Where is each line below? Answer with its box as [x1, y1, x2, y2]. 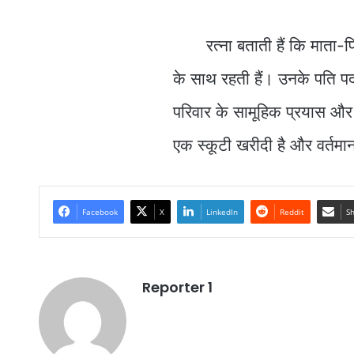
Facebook [81, 205, 118, 217]
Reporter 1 [141, 277, 213, 297]
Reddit [279, 205, 304, 217]
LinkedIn [205, 205, 238, 217]
